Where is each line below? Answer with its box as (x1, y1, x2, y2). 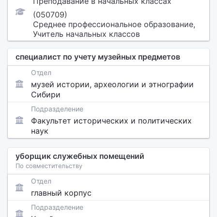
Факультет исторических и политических (31, 116, 192, 125)
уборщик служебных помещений (15, 151, 144, 161)
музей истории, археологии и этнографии (31, 79, 194, 89)
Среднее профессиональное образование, (33, 19, 195, 29)
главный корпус (31, 188, 92, 198)
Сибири (31, 90, 61, 99)
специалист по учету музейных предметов (15, 52, 180, 62)
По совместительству (15, 162, 82, 170)
